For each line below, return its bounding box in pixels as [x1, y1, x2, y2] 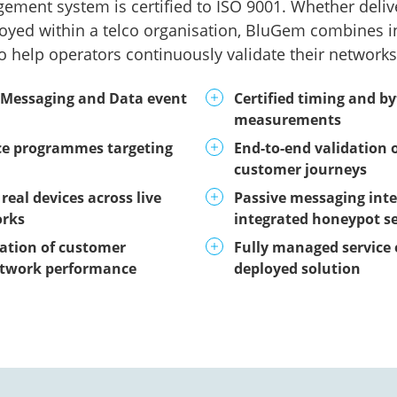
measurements [234, 110, 341, 129]
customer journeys [234, 160, 367, 179]
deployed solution [234, 259, 361, 278]
